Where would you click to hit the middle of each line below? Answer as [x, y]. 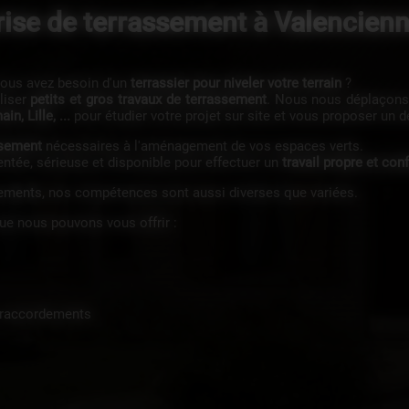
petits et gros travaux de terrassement [148, 100]
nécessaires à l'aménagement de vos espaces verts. [202, 146]
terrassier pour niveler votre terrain [236, 83]
